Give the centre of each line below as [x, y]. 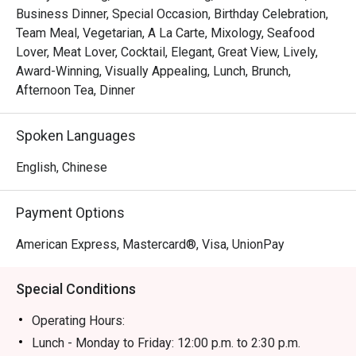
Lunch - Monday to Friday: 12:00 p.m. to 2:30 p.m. [166, 343]
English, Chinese [62, 167]
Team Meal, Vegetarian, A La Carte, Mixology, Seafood [165, 33]
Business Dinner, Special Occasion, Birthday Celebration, [172, 14]
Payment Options [70, 213]
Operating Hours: [78, 321]
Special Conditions [76, 289]
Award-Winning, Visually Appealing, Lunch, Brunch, [153, 71]
